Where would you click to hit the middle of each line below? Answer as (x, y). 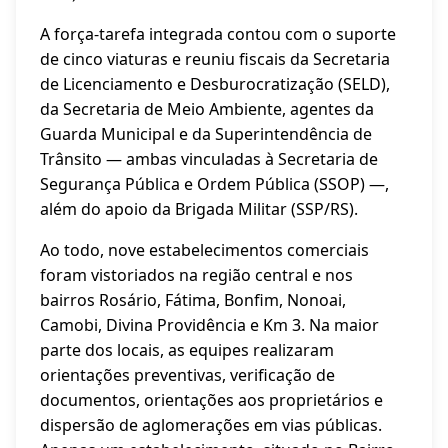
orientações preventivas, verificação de (187, 375)
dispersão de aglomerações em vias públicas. (211, 425)
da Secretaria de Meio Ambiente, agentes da (207, 109)
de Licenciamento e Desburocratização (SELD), (215, 84)
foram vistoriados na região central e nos (196, 275)
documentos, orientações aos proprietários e (211, 400)
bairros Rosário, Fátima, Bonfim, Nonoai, (193, 300)
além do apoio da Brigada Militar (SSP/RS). (199, 209)
